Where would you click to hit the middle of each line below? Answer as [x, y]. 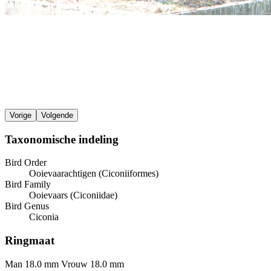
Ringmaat [30, 241]
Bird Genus [27, 206]
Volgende [57, 115]
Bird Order [26, 163]
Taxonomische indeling [62, 139]
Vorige [21, 115]
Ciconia [44, 217]
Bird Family [28, 184]
